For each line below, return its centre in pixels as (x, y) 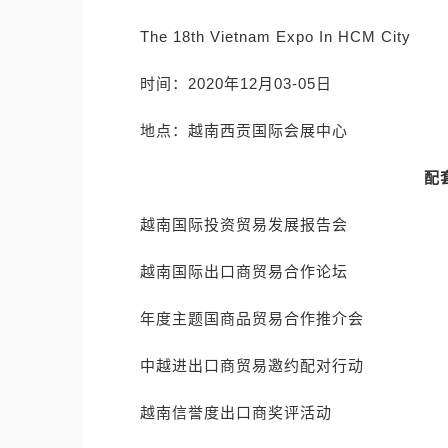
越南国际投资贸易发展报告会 (244, 224)
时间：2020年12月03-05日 (236, 83)
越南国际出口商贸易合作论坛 (244, 271)
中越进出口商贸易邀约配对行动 (252, 365)
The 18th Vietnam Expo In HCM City (275, 36)
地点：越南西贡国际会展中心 (244, 130)
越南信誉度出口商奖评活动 (236, 412)
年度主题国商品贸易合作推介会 (252, 318)
